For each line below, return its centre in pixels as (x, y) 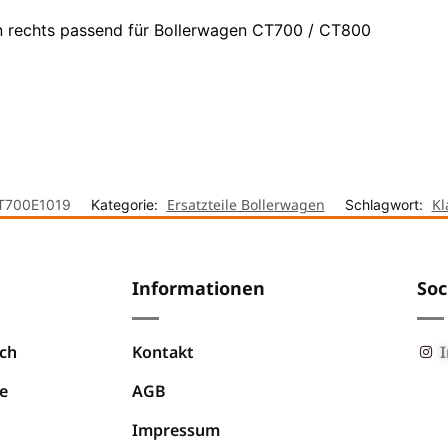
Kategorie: (126, 204)
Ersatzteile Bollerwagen (245, 204)
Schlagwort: (385, 204)
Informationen (198, 287)
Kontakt (163, 351)
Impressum (176, 429)
